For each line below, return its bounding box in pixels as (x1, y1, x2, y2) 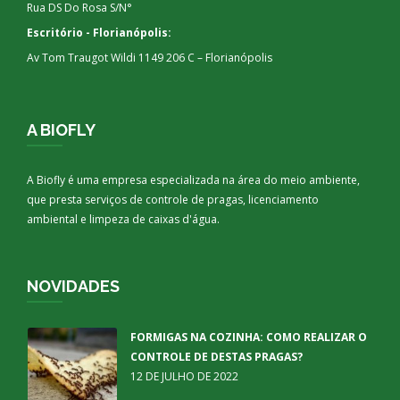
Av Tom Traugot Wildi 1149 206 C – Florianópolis (27, 50, 272, 65)
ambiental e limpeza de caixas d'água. (27, 212, 220, 227)
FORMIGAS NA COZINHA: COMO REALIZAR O (130, 329, 367, 345)
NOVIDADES (27, 277, 120, 296)
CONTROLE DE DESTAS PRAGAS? (130, 349, 303, 364)
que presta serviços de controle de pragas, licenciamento (27, 192, 319, 207)
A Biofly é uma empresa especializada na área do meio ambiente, (27, 172, 360, 187)
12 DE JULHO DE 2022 (130, 369, 238, 384)
